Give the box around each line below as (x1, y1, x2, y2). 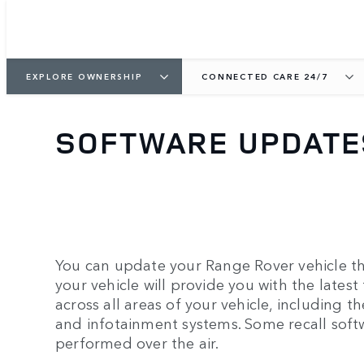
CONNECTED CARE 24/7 (201, 70, 328, 82)
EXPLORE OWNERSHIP (26, 70, 143, 82)
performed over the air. (55, 331, 219, 353)
